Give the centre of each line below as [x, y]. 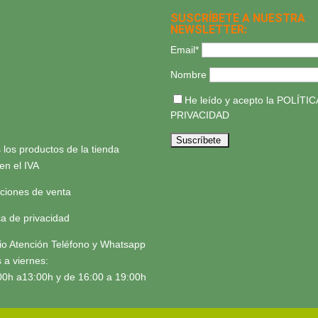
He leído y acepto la [231, 100]
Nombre [189, 74]
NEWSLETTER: [209, 29]
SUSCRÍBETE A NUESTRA [238, 18]
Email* [185, 49]
